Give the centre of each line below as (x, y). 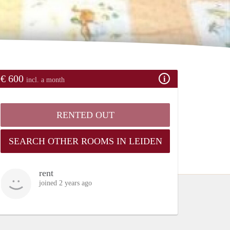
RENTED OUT (85, 115)
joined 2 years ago (65, 183)
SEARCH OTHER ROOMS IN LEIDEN (85, 141)
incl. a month (45, 80)
